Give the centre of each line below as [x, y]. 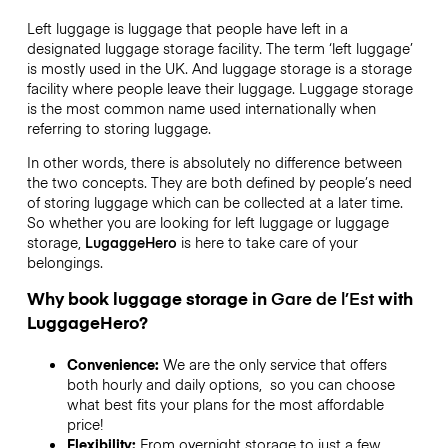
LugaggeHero [130, 241]
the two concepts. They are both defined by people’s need [219, 181]
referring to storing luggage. [118, 127]
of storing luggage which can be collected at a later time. [214, 201]
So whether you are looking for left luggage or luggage [207, 221]
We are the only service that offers [274, 364]
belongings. [64, 261]
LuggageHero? [87, 322]
